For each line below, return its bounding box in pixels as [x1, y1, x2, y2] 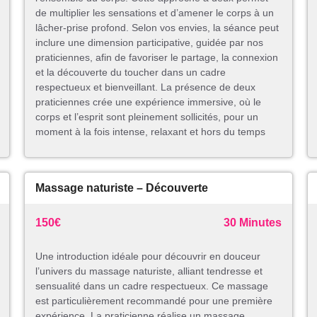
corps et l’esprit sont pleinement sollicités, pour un [35, 111, 258, 123]
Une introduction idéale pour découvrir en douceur [35, 250, 260, 263]
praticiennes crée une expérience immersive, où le [35, 96, 261, 108]
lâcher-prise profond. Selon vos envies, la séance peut [35, 22, 279, 34]
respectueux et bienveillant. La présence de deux [35, 81, 255, 93]
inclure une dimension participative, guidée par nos [35, 37, 263, 49]
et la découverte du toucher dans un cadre [35, 67, 226, 79]
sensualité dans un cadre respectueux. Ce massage [35, 280, 268, 292]
